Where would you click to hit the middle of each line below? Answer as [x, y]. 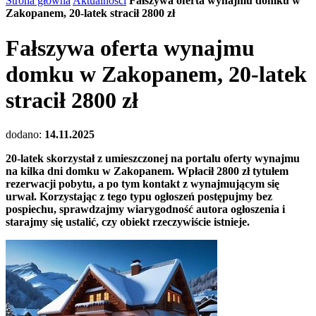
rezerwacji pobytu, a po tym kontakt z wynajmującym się [142, 183]
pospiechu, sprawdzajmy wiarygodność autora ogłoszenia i [145, 209]
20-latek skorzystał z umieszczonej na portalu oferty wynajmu [153, 158]
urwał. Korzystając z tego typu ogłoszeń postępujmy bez [139, 196]
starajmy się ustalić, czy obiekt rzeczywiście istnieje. [128, 221]
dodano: [25, 134]
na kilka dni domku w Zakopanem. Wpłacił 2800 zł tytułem [147, 171]
